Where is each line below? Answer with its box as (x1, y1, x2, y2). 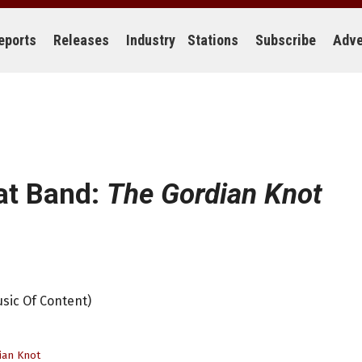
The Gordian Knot (107, 178, 322, 211)
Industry (126, 32, 175, 48)
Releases (53, 32, 109, 48)
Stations (187, 32, 238, 48)
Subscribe (255, 32, 316, 48)
